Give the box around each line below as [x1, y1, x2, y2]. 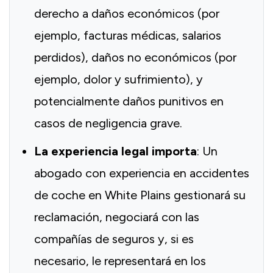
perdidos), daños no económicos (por [34, 50, 236, 65]
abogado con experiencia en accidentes [34, 166, 249, 181]
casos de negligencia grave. [34, 116, 182, 131]
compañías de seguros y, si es [34, 232, 194, 247]
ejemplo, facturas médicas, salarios [34, 28, 221, 43]
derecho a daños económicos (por [34, 6, 219, 21]
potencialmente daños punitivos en [34, 94, 224, 109]
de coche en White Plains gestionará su [34, 188, 246, 203]
